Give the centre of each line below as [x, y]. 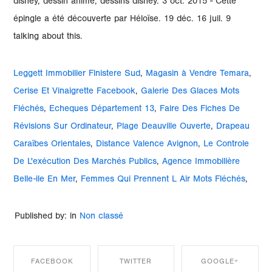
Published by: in [46, 217]
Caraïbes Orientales [52, 145]
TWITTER [136, 262]
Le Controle [226, 145]
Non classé [102, 217]
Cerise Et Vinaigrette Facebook [75, 92]
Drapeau [233, 127]
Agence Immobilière [201, 162]
